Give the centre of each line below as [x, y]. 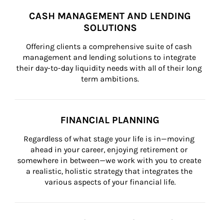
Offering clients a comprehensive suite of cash [110, 46]
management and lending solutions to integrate [110, 57]
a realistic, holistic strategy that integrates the [110, 171]
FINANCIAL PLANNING [110, 120]
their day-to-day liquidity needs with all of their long [110, 68]
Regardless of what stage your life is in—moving [110, 139]
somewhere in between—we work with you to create [110, 160]
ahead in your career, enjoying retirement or [110, 150]
